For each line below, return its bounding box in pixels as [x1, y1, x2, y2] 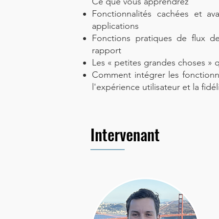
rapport [92, 45, 121, 56]
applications [92, 21, 139, 31]
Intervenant [90, 123, 160, 146]
